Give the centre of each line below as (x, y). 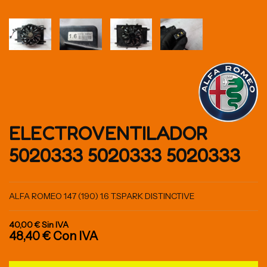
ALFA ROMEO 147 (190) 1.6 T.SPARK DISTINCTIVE (102, 196)
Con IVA (76, 236)
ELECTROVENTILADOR (108, 133)
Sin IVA (55, 224)
